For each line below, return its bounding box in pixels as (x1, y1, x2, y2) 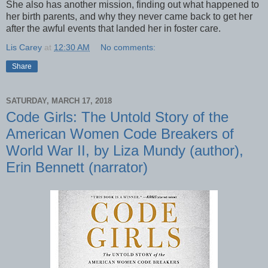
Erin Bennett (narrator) (6, 159, 148, 176)
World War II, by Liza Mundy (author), (6, 142, 243, 159)
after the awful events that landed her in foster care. (6, 23, 221, 34)
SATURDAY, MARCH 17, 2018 (6, 96, 112, 105)
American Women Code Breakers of (6, 126, 234, 142)
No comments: (100, 42, 156, 53)
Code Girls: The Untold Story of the (6, 109, 229, 126)
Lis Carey (6, 42, 42, 53)
